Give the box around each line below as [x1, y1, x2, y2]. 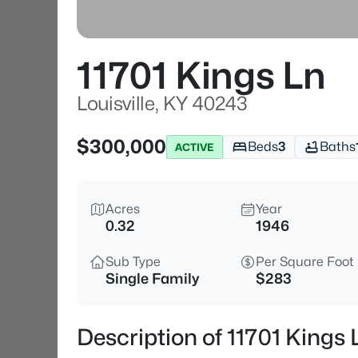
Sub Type [105, 254, 161, 269]
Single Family [105, 270, 199, 287]
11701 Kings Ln [77, 54, 326, 97]
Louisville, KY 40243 [77, 92, 248, 115]
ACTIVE [175, 140, 214, 153]
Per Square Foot [256, 254, 354, 269]
